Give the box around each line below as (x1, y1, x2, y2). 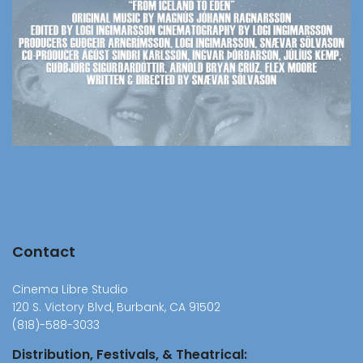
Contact (12, 241, 75, 262)
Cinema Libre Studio (12, 280, 128, 297)
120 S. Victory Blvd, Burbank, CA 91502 (12, 298, 220, 315)
